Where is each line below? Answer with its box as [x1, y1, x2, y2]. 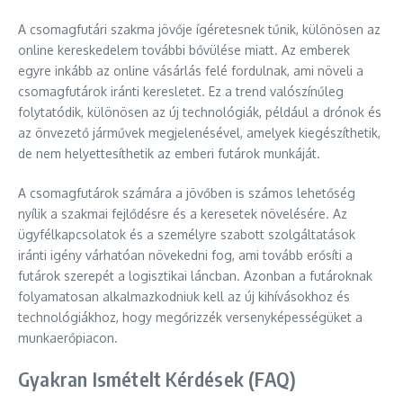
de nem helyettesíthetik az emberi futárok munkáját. [18, 146, 320, 161]
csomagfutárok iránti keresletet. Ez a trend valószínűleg [18, 84, 344, 99]
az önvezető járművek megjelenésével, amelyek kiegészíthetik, [18, 125, 381, 140]
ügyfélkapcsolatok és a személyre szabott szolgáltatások [18, 227, 355, 242]
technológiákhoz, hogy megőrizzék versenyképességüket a [18, 309, 363, 325]
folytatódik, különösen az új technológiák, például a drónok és [18, 104, 381, 120]
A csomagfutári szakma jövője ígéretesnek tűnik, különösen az [18, 22, 381, 37]
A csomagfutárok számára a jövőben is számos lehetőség [18, 185, 355, 201]
